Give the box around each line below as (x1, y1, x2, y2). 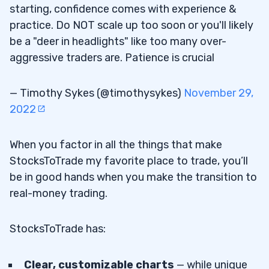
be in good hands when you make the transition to (10, 171, 257, 184)
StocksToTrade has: (10, 222, 106, 236)
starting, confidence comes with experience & (10, 2, 236, 16)
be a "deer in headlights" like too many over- (10, 35, 226, 49)
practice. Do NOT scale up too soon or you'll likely (10, 19, 253, 32)
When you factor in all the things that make (10, 138, 222, 152)
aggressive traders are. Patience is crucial (10, 51, 214, 65)
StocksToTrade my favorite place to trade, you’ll (10, 154, 248, 168)
